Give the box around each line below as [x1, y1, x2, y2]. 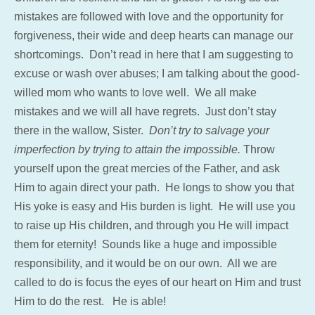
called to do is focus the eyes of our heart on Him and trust [14, 276, 301, 288]
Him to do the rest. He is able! [14, 295, 166, 307]
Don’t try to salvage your [149, 124, 269, 136]
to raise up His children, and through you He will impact [14, 219, 288, 231]
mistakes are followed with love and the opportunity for [14, 10, 283, 22]
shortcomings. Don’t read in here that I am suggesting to [14, 48, 293, 60]
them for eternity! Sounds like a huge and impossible [14, 238, 277, 250]
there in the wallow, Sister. [14, 124, 149, 136]
